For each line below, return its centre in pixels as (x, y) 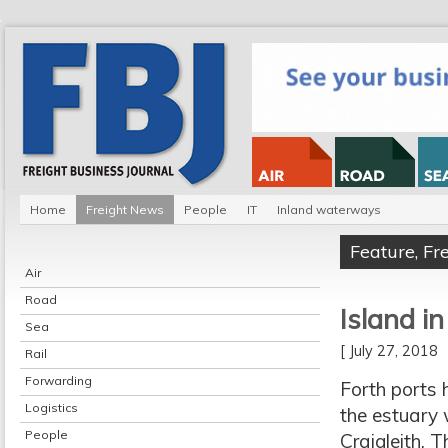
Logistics (51, 407)
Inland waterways (329, 209)
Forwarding (58, 380)
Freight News (125, 209)
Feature (382, 251)
